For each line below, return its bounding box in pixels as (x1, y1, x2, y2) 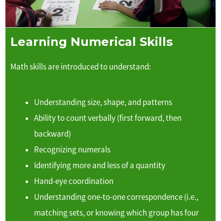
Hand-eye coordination (34, 176, 114, 187)
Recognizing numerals (34, 144, 111, 155)
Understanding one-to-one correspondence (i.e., (34, 191, 199, 203)
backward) (34, 128, 72, 140)
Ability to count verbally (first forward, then (34, 112, 182, 124)
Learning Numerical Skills (10, 35, 173, 49)
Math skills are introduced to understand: (10, 61, 151, 73)
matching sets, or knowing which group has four (34, 207, 199, 219)
